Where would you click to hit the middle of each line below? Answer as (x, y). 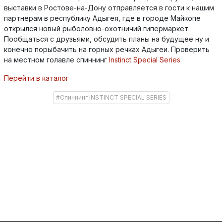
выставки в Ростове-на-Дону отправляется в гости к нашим (109, 7)
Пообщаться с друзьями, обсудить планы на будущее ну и (107, 39)
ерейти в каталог (39, 78)
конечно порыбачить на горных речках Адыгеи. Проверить (107, 49)
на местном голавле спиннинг (56, 59)
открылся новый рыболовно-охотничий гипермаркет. (97, 28)
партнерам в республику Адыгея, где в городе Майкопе (102, 18)
